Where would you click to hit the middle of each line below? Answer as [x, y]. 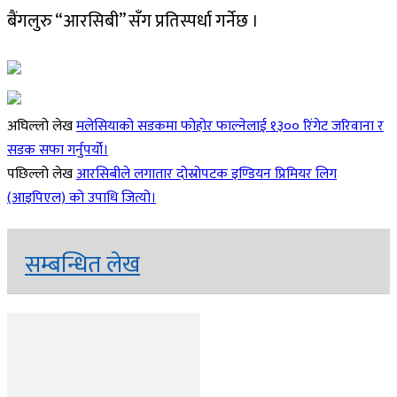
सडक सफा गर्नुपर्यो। [58, 150]
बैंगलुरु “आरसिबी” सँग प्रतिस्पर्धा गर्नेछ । [133, 21]
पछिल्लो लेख [42, 174]
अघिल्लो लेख [42, 126]
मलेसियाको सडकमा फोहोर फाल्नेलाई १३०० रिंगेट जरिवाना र [230, 126]
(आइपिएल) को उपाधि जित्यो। [82, 198]
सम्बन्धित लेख [82, 265]
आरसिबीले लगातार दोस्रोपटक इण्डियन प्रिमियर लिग [206, 174]
